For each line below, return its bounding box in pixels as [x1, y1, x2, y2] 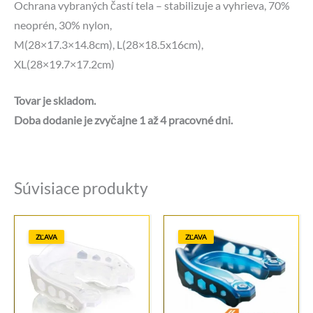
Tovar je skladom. [14, 94, 96, 108]
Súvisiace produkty [14, 178, 148, 198]
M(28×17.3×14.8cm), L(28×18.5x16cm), [14, 38, 203, 51]
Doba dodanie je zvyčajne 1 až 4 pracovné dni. [14, 114, 233, 127]
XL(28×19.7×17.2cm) [14, 57, 115, 71]
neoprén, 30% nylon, [14, 18, 112, 31]
